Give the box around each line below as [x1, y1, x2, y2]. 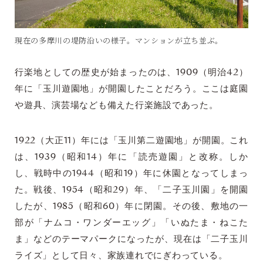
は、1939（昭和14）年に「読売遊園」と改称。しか [15, 153, 248, 162]
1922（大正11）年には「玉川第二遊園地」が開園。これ [15, 136, 248, 146]
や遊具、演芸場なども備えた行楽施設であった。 [15, 101, 218, 110]
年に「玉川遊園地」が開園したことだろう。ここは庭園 [15, 85, 248, 94]
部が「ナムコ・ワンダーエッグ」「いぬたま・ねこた [15, 218, 248, 228]
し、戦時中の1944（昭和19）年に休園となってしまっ [15, 169, 248, 178]
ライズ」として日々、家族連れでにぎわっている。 [15, 251, 228, 261]
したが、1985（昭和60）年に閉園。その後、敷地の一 [15, 202, 248, 211]
